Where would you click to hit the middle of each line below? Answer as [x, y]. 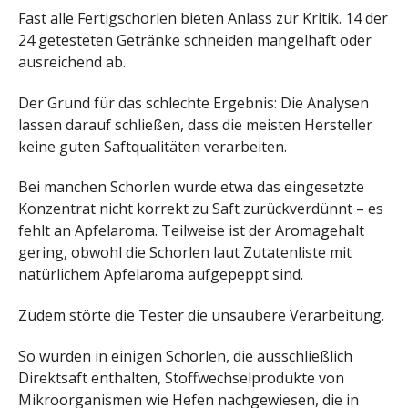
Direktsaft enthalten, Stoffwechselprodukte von [181, 378]
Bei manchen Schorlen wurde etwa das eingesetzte [191, 187]
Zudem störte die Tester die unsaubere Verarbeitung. [201, 316]
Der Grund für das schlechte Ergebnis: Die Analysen [194, 102]
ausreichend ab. [72, 61]
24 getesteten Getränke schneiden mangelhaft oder [195, 40]
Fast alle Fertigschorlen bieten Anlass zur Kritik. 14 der [203, 18]
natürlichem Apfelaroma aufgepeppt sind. [161, 275]
